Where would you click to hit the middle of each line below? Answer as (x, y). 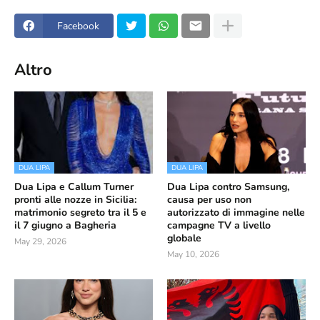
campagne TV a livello (219, 225)
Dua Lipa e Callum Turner (74, 187)
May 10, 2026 (193, 254)
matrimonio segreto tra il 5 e (80, 212)
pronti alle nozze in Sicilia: (75, 200)
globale (184, 238)
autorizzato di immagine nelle (236, 212)
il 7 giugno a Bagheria (65, 225)
